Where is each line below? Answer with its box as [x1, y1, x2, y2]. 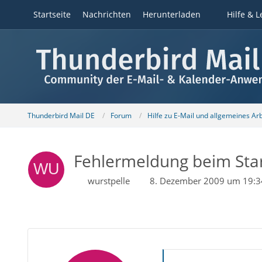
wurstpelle [87, 175, 130, 187]
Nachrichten [82, 9, 131, 20]
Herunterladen [142, 9, 201, 20]
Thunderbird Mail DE [27, 110, 95, 120]
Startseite [33, 9, 71, 20]
